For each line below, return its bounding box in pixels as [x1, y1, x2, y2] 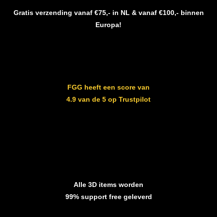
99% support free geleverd [65, 192, 152, 201]
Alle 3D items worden [74, 180, 143, 188]
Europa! [95, 20, 122, 29]
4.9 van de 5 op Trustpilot [66, 95, 151, 104]
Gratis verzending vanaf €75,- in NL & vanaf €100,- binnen [13, 8, 204, 16]
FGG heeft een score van [67, 83, 150, 92]
